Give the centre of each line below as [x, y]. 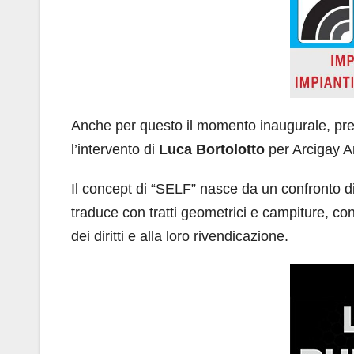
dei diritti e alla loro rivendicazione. [180, 236]
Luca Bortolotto [212, 149]
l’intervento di [115, 149]
